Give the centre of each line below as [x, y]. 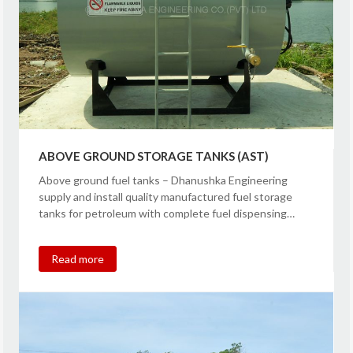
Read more [78, 258]
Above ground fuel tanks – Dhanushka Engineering [163, 180]
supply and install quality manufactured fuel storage [166, 196]
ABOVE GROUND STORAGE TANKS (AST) [154, 156]
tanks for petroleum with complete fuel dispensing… [167, 213]
